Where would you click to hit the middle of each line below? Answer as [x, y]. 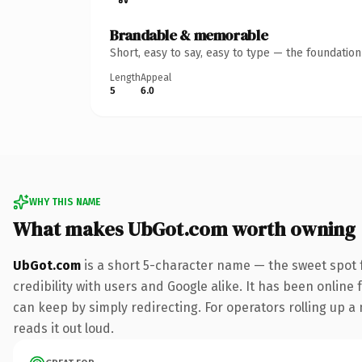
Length [125, 77]
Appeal [156, 77]
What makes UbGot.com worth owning [184, 229]
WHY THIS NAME [65, 202]
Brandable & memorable [189, 35]
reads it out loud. [63, 328]
